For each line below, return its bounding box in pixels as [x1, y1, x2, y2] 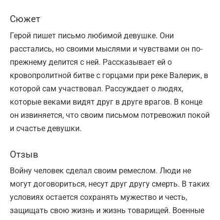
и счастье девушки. [10, 123, 82, 133]
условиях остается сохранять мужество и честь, [10, 192, 187, 202]
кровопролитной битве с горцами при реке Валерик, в [10, 70, 208, 80]
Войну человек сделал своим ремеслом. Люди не [10, 166, 191, 176]
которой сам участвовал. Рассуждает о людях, [10, 83, 183, 93]
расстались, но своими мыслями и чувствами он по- [10, 44, 202, 54]
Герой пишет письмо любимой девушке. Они [10, 30, 174, 40]
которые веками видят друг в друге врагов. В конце [10, 97, 202, 107]
